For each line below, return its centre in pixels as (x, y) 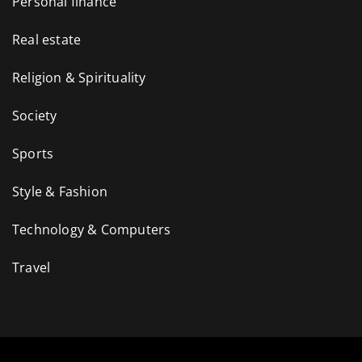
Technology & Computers (92, 229)
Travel (32, 267)
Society (35, 115)
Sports (33, 153)
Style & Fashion (60, 191)
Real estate (47, 39)
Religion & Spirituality (79, 77)
